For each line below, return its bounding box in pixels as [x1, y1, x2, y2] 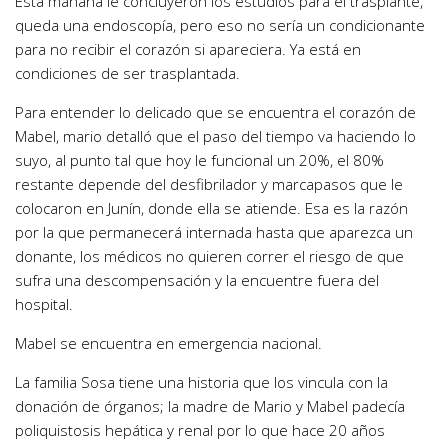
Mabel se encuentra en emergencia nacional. [15, 333, 322, 354]
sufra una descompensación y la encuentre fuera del [15, 270, 379, 291]
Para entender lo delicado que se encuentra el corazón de [15, 102, 416, 123]
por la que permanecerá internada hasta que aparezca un [15, 222, 413, 243]
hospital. [15, 294, 73, 315]
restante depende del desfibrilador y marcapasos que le [15, 174, 403, 195]
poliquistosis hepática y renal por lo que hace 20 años [15, 420, 385, 441]
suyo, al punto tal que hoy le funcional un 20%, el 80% [15, 150, 384, 171]
